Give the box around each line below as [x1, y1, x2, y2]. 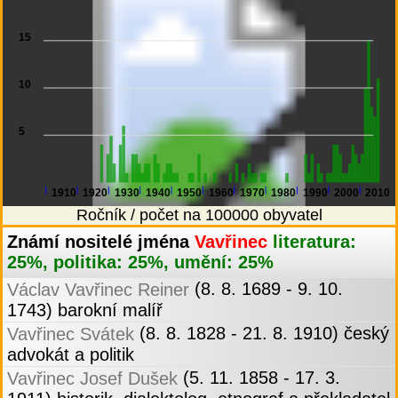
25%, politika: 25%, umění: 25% [7, 252, 274, 273]
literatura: [273, 232, 356, 252]
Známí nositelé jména [7, 232, 195, 252]
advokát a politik [7, 345, 134, 365]
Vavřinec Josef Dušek [7, 369, 178, 389]
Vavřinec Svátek [7, 324, 134, 345]
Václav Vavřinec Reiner [7, 280, 189, 300]
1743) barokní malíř [7, 300, 163, 321]
